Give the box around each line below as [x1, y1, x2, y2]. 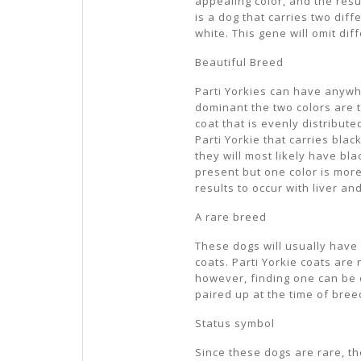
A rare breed [195, 209, 267, 224]
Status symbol [195, 315, 275, 330]
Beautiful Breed [195, 54, 284, 69]
